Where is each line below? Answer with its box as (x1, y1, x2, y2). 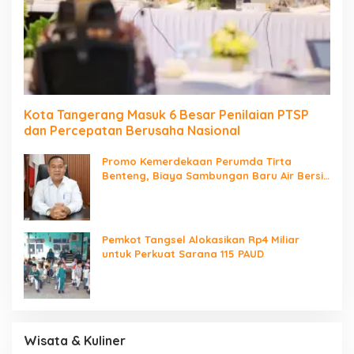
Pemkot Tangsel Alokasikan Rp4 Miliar (102, 233, 299, 247)
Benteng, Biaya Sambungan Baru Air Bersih (102, 169, 330, 183)
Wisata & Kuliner (24, 333, 126, 349)
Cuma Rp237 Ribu (102, 183, 192, 197)
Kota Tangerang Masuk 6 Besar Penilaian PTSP (24, 107, 309, 123)
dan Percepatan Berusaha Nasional (24, 122, 240, 139)
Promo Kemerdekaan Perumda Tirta (102, 155, 292, 168)
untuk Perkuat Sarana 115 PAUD (102, 247, 264, 261)
